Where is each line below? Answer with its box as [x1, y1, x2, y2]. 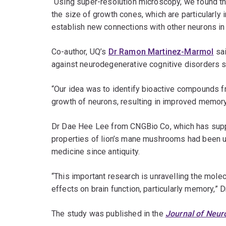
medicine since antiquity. [51, 147, 140, 157]
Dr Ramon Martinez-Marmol [108, 47, 214, 57]
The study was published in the [51, 209, 165, 219]
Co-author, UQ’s [51, 47, 108, 57]
